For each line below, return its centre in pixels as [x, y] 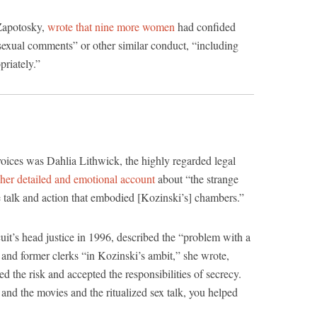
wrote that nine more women [113, 27]
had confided [207, 27]
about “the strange [197, 179]
